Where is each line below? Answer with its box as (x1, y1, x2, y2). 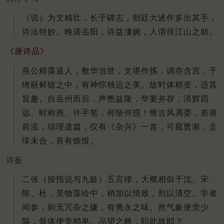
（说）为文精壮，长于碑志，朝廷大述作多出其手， (22, 13, 217, 22)
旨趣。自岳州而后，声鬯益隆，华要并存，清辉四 (22, 94, 209, 103)
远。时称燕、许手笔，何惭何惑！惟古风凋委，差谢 (22, 108, 217, 117)
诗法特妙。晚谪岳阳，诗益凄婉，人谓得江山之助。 (22, 27, 217, 36)
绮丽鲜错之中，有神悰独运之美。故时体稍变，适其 (22, 80, 217, 89)
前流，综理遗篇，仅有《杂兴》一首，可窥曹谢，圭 (22, 122, 217, 131)
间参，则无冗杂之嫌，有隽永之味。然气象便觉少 (22, 203, 209, 212)
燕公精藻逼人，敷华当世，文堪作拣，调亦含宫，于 (22, 66, 217, 75)
